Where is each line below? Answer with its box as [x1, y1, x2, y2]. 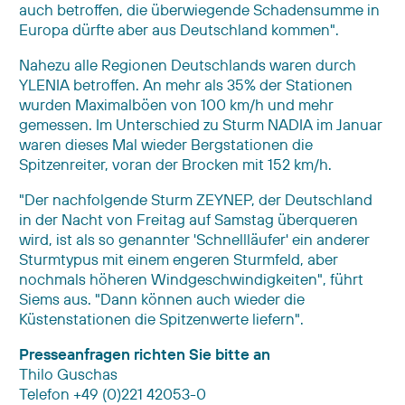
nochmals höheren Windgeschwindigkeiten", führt [19, 268, 363, 288]
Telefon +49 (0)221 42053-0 [19, 383, 206, 403]
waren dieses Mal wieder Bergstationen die [19, 134, 313, 154]
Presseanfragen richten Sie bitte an [19, 344, 270, 363]
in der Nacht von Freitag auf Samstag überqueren [19, 209, 358, 229]
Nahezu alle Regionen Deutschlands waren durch [19, 54, 356, 74]
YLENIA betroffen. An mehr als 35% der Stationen [19, 74, 353, 94]
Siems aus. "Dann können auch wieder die [19, 288, 305, 308]
